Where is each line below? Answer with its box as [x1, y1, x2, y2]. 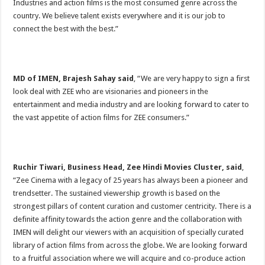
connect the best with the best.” [13, 24, 119, 34]
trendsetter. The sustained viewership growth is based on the [13, 189, 221, 198]
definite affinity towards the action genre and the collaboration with [13, 215, 243, 224]
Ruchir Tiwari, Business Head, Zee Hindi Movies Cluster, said [13, 163, 243, 172]
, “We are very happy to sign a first [134, 74, 250, 83]
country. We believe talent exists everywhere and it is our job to [13, 11, 226, 21]
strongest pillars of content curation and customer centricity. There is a [13, 202, 252, 211]
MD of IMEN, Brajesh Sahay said [13, 74, 134, 83]
